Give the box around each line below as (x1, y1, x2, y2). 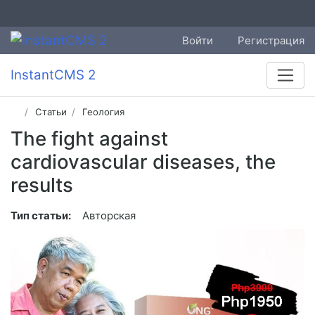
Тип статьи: (11, 209, 71, 223)
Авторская (82, 209, 136, 223)
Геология (82, 106, 125, 118)
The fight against (11, 127, 168, 151)
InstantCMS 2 (11, 67, 96, 84)
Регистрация (238, 33, 304, 47)
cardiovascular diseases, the (11, 150, 276, 174)
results (11, 173, 73, 198)
